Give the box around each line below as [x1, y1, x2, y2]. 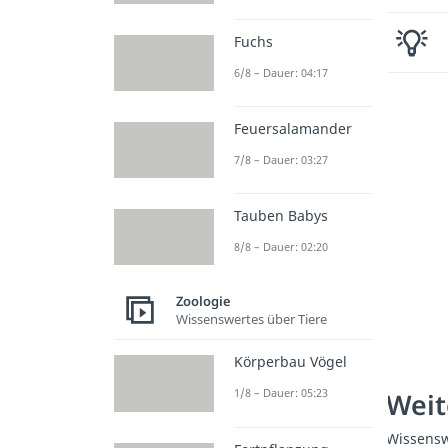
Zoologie [175, 291, 231, 310]
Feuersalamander [233, 118, 352, 138]
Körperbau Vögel [233, 352, 347, 372]
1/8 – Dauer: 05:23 [233, 385, 328, 401]
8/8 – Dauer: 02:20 [233, 239, 328, 255]
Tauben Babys [233, 206, 328, 226]
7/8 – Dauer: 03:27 [233, 151, 328, 167]
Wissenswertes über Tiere [175, 309, 327, 328]
